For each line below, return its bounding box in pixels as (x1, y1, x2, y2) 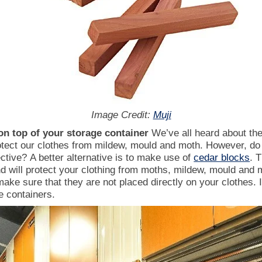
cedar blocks (194, 151, 250, 163)
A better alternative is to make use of (30, 151, 194, 163)
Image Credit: (91, 109, 153, 121)
